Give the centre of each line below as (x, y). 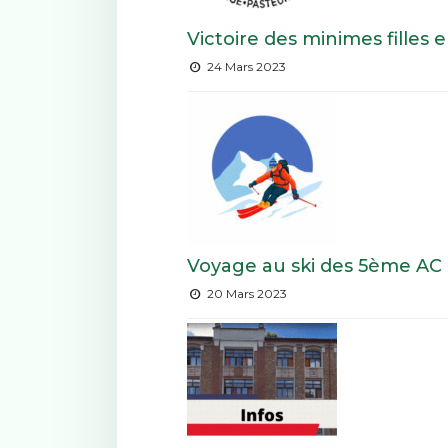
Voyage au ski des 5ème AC (314, 266)
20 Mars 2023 (245, 294)
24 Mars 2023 (244, 67)
